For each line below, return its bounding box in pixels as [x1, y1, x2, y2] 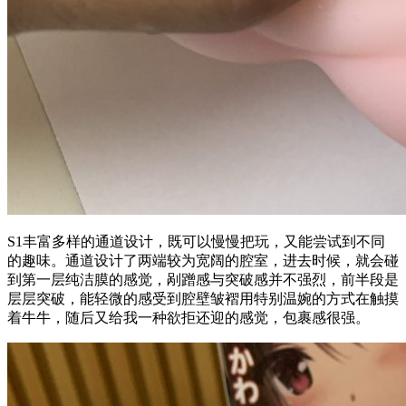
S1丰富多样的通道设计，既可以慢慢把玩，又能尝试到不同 [7, 233, 385, 249]
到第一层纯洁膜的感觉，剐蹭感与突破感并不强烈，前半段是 [7, 271, 399, 287]
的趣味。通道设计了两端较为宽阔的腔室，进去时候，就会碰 [7, 252, 399, 268]
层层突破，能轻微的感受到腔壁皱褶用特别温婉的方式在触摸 [7, 290, 399, 306]
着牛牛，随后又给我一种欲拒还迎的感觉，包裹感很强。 [7, 309, 370, 325]
